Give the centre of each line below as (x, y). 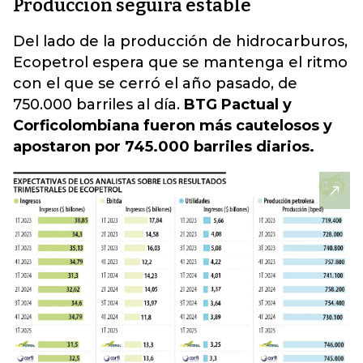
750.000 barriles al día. (96, 105)
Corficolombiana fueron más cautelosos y (173, 126)
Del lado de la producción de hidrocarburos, (180, 41)
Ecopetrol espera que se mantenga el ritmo (180, 62)
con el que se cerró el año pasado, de (155, 83)
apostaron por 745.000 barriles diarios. (164, 147)
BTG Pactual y (236, 105)
